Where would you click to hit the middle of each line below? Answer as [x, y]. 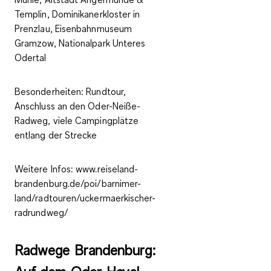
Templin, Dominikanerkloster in [77, 14]
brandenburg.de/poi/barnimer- [78, 184]
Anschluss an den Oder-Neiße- [78, 106]
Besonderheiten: [51, 92]
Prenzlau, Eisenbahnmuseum [73, 29]
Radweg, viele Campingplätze [77, 121]
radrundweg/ [41, 213]
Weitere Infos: [44, 169]
